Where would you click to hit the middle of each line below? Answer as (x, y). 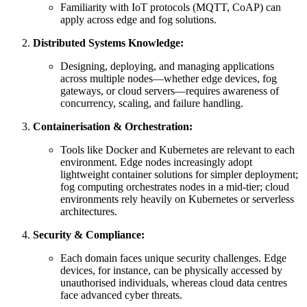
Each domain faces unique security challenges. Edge (173, 258)
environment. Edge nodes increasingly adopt (156, 162)
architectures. (89, 211)
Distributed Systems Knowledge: (108, 42)
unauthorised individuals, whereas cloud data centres (174, 282)
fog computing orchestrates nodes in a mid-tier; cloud (175, 186)
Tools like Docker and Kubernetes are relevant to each (177, 149)
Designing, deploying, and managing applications (167, 66)
